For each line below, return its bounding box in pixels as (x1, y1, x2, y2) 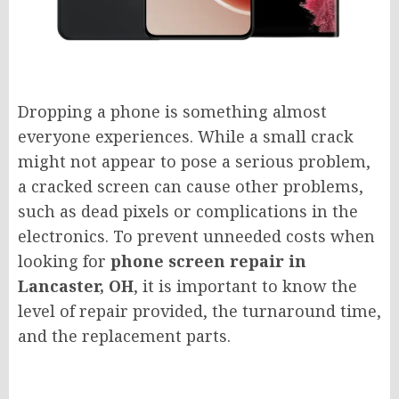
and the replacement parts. (18, 324, 231, 346)
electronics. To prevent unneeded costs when (18, 224, 375, 247)
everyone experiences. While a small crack (18, 125, 354, 147)
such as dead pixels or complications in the (18, 199, 358, 222)
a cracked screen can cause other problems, (18, 175, 363, 197)
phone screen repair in (110, 249, 306, 272)
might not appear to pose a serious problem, (18, 150, 370, 172)
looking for (18, 249, 110, 272)
